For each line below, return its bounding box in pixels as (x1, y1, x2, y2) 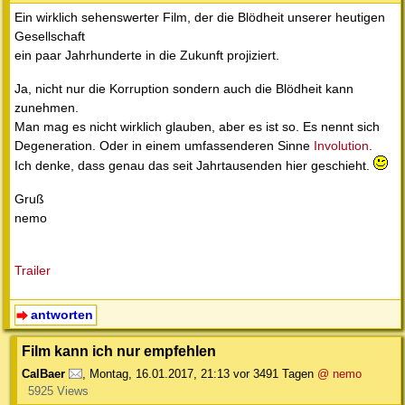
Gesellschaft (14, 29, 85, 44)
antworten (30, 307, 93, 323)
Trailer (14, 263, 51, 278)
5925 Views (27, 384, 89, 399)
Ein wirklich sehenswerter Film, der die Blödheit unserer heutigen (14, 10, 385, 25)
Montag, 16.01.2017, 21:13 (89, 367, 230, 381)
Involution (314, 138, 369, 154)
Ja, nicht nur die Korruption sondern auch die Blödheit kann (14, 81, 353, 97)
